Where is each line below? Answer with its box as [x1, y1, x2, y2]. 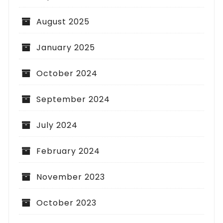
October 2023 [36, 197, 97, 209]
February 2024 [36, 145, 101, 157]
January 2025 [36, 41, 96, 53]
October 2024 [36, 67, 98, 79]
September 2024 [36, 93, 111, 105]
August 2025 [36, 15, 90, 27]
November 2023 [36, 171, 106, 183]
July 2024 [36, 119, 78, 131]
